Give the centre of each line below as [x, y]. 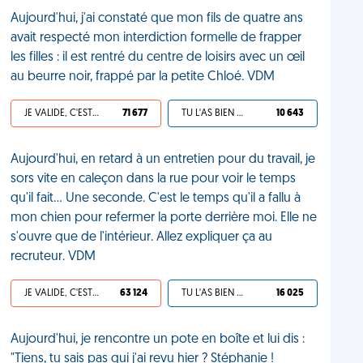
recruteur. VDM [53, 257]
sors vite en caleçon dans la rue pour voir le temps [154, 179]
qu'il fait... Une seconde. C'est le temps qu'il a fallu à [156, 199]
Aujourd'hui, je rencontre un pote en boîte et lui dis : [158, 340]
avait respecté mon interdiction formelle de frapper [156, 38]
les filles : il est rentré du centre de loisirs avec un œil [158, 58]
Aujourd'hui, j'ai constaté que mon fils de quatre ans [157, 19]
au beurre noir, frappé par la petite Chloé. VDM [143, 77]
